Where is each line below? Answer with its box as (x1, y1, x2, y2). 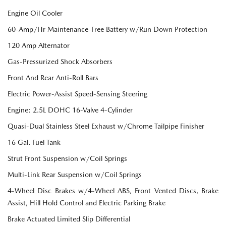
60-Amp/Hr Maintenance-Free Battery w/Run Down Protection (8, 25, 207, 34)
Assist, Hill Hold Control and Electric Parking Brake (8, 199, 165, 207)
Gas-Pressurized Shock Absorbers (8, 58, 112, 66)
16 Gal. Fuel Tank (8, 138, 61, 147)
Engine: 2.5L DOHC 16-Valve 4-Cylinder (8, 106, 133, 115)
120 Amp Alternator (8, 41, 70, 50)
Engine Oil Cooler (8, 9, 63, 18)
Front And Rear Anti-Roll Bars (8, 74, 98, 82)
